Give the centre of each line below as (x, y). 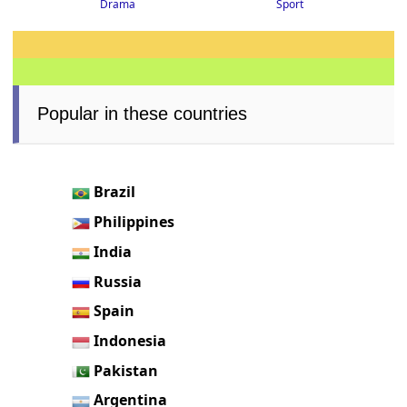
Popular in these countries (143, 114)
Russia (118, 281)
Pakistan (126, 370)
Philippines (134, 222)
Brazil (115, 192)
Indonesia (130, 341)
